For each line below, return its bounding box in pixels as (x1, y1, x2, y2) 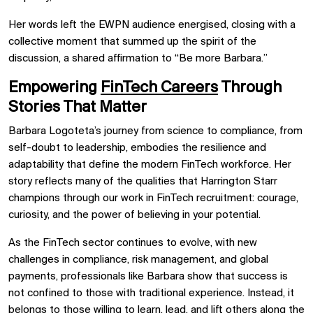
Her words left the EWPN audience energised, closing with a (8, 19, 296, 31)
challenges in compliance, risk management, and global (8, 254, 268, 265)
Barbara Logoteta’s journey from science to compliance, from (8, 125, 303, 137)
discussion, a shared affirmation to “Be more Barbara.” (8, 52, 268, 64)
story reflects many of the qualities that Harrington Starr (8, 175, 277, 187)
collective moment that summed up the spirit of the (8, 36, 256, 48)
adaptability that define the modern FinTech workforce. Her (8, 159, 291, 170)
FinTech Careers (101, 79, 218, 96)
